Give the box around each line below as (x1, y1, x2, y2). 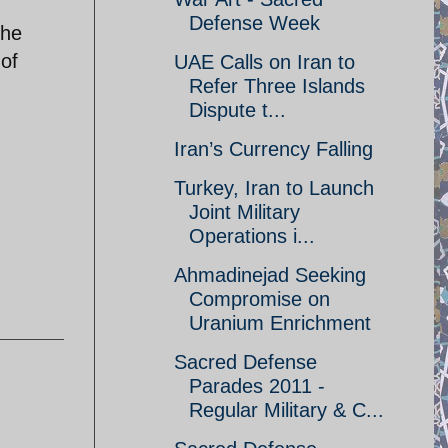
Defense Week (189, 12, 320, 34)
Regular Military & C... (189, 399, 384, 421)
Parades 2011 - (189, 375, 325, 397)
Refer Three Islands (189, 75, 365, 97)
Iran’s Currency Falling (174, 138, 373, 160)
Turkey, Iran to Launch (174, 177, 374, 199)
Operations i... (189, 225, 315, 247)
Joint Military (189, 201, 300, 223)
